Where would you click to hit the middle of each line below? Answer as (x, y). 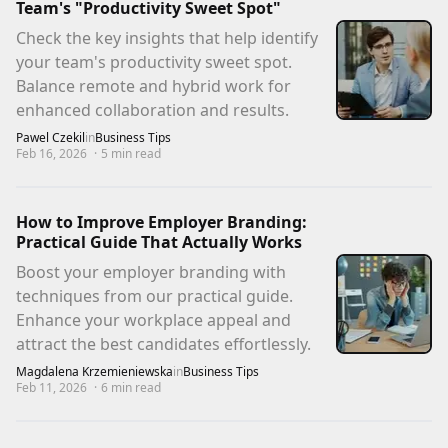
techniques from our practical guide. (154, 295)
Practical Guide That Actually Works (159, 241)
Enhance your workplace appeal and (153, 319)
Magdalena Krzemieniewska (94, 371)
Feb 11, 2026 (51, 387)
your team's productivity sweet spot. (154, 61)
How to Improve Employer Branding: (161, 221)
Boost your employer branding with (151, 271)
